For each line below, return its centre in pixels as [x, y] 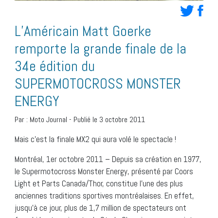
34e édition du [55, 66]
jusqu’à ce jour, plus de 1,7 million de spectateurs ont [100, 208]
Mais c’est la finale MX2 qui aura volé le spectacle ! [95, 139]
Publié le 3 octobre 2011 [109, 120]
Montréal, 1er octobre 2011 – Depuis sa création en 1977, [108, 159]
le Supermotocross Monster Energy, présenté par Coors [104, 172]
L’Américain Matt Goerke [83, 31]
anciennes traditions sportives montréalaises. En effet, [104, 196]
